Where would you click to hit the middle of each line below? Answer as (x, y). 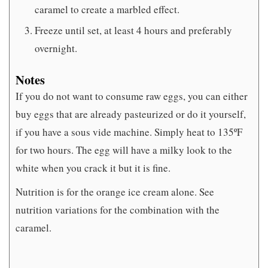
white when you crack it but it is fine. (93, 168)
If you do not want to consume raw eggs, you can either (132, 96)
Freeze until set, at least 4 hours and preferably (133, 30)
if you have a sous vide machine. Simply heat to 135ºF (129, 132)
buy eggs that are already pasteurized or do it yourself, (131, 114)
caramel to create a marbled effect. (107, 9)
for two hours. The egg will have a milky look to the (124, 150)
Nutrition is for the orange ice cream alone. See (115, 192)
